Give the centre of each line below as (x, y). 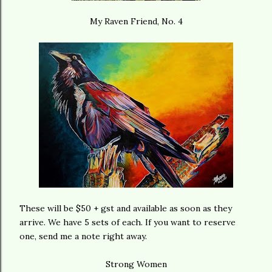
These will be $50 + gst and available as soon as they (126, 208)
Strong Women (136, 264)
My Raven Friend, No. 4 (136, 21)
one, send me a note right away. (83, 236)
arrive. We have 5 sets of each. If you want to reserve (127, 222)
